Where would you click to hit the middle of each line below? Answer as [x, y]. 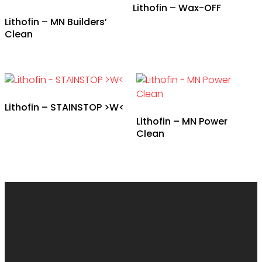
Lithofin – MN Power [182, 122]
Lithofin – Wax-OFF [177, 8]
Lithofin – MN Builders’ [56, 22]
